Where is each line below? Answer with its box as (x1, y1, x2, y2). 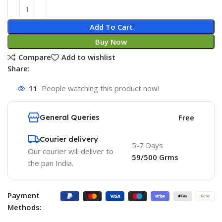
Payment (7, 190, 40, 200)
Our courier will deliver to (28, 146, 114, 156)
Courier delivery (40, 134, 99, 144)
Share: (7, 63, 30, 73)
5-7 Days (132, 140, 164, 150)
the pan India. (28, 158, 74, 168)
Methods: (7, 202, 42, 212)
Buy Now (95, 37, 127, 47)
